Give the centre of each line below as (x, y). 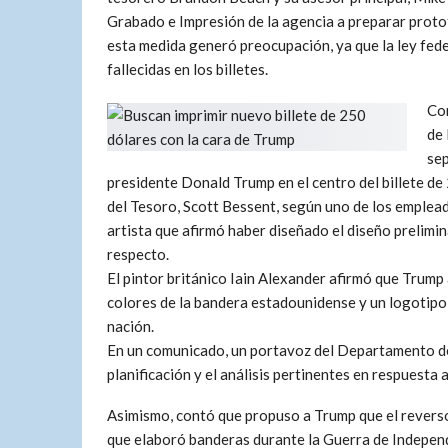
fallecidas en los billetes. (187, 69)
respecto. (138, 254)
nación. (130, 326)
